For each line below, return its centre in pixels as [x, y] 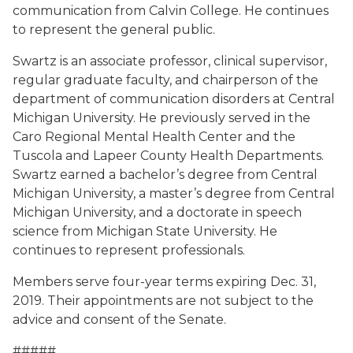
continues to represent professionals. [129, 250]
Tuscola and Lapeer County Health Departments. [168, 156]
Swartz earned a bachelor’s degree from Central [165, 175]
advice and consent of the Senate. [119, 320]
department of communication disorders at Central [174, 99]
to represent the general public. [114, 30]
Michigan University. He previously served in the [162, 118]
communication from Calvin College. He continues [171, 11]
